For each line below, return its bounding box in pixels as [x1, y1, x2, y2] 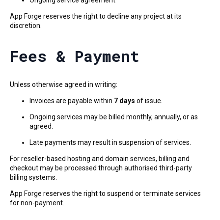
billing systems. [10, 173, 57, 181]
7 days [114, 96, 135, 105]
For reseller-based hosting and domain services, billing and [10, 154, 190, 163]
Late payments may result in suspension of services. [29, 138, 191, 146]
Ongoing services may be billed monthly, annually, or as [29, 112, 198, 121]
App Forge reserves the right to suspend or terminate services [10, 189, 201, 197]
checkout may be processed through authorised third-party [10, 164, 192, 172]
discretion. [10, 22, 42, 30]
